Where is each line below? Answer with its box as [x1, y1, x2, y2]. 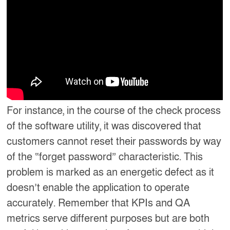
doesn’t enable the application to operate [7, 181, 190, 195]
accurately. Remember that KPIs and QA [7, 196, 190, 210]
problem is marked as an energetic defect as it [7, 165, 215, 179]
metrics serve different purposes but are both [7, 212, 210, 225]
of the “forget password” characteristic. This [7, 150, 203, 164]
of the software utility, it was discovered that [7, 119, 202, 133]
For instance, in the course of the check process [7, 104, 221, 118]
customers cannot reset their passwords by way [7, 135, 222, 148]
